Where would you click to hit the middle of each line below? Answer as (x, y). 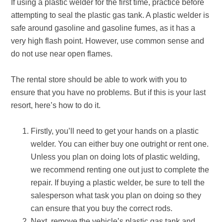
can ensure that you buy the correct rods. (103, 208)
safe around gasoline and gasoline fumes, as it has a (103, 28)
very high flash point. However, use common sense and (108, 41)
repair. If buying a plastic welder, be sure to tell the (118, 183)
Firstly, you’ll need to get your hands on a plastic (115, 131)
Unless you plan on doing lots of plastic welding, (115, 157)
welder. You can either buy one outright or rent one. (120, 144)
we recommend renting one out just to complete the (120, 170)
